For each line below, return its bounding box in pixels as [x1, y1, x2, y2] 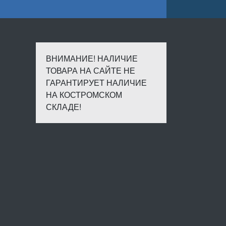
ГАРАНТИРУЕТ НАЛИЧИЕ [46, 77, 147, 88]
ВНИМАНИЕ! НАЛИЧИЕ [46, 52, 138, 64]
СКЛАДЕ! [46, 101, 81, 112]
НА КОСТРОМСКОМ [46, 89, 122, 100]
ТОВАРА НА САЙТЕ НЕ [46, 65, 135, 76]
